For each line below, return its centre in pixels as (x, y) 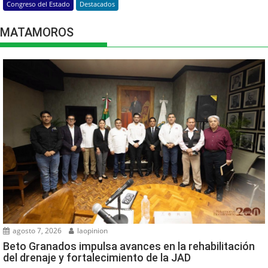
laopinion (92, 231)
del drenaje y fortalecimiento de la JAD (97, 258)
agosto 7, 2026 (36, 231)
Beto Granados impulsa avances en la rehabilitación (129, 246)
